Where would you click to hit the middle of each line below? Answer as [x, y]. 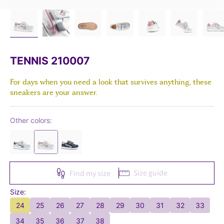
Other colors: [31, 120]
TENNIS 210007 [50, 61]
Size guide [150, 173]
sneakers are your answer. [54, 93]
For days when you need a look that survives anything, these [111, 82]
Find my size [90, 173]
